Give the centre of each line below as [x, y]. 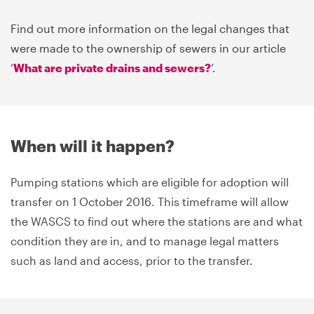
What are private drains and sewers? [112, 67]
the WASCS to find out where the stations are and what [157, 221]
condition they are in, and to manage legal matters [145, 240]
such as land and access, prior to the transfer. [132, 260]
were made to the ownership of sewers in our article [148, 48]
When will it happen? [93, 145]
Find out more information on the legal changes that [150, 28]
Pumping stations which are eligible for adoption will [150, 182]
